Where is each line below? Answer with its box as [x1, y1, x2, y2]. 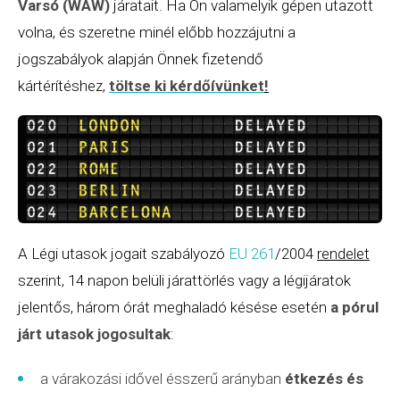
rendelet [317, 244, 370, 262]
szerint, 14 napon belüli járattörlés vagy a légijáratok [18, 271, 351, 289]
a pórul [330, 297, 379, 316]
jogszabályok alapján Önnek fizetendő [18, 50, 263, 68]
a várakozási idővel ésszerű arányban [40, 369, 285, 387]
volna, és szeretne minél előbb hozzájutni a [18, 23, 296, 41]
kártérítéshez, [18, 77, 105, 95]
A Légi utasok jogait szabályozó [18, 244, 229, 262]
